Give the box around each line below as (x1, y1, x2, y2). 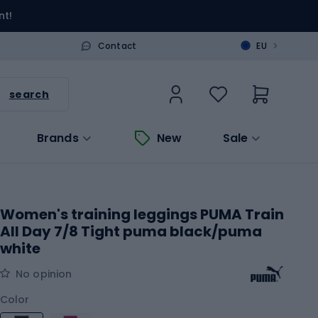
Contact (97, 39, 137, 52)
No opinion (16, 266, 72, 281)
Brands (36, 129, 79, 146)
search (9, 87, 50, 102)
